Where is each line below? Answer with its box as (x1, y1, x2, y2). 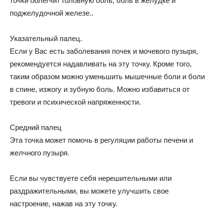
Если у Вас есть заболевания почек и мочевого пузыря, (10, 47, 198, 56)
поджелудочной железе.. (10, 9, 93, 18)
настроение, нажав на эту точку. (10, 199, 117, 208)
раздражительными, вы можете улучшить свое (10, 187, 169, 196)
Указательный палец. (10, 34, 82, 43)
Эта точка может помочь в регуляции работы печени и (10, 136, 193, 145)
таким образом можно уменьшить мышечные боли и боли (10, 72, 205, 81)
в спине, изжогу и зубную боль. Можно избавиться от (10, 85, 190, 94)
